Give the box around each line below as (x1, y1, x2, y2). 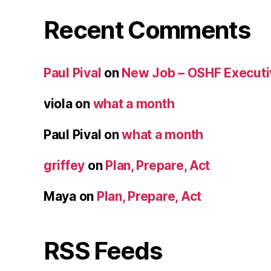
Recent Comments (44, 15, 250, 45)
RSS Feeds (44, 235, 162, 266)
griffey (44, 157, 85, 173)
